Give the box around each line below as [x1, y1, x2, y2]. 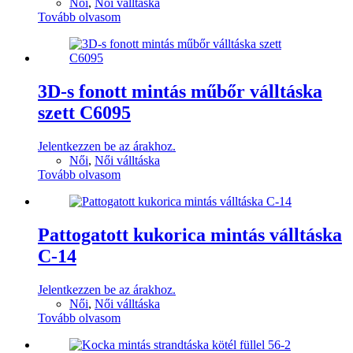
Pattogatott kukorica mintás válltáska [38, 225, 342, 246]
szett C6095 [38, 102, 131, 124]
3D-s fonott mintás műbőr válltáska [38, 81, 322, 102]
